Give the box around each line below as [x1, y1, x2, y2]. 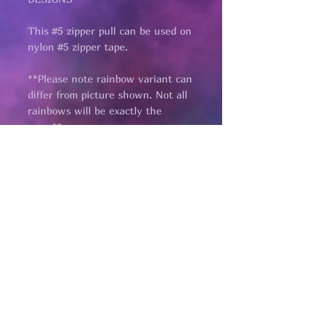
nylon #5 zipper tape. [28, 40, 128, 53]
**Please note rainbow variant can [28, 72, 192, 85]
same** [28, 120, 62, 133]
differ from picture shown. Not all [28, 88, 187, 101]
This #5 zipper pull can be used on [28, 24, 192, 37]
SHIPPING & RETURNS [62, 216, 158, 226]
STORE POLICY [77, 245, 145, 255]
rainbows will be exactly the [28, 104, 162, 117]
